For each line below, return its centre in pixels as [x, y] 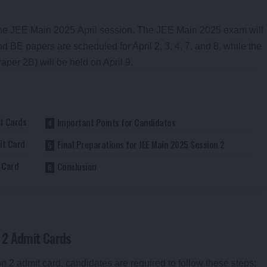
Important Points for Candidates [116, 122]
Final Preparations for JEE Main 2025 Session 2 [141, 145]
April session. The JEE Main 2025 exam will [169, 30]
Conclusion [77, 167]
